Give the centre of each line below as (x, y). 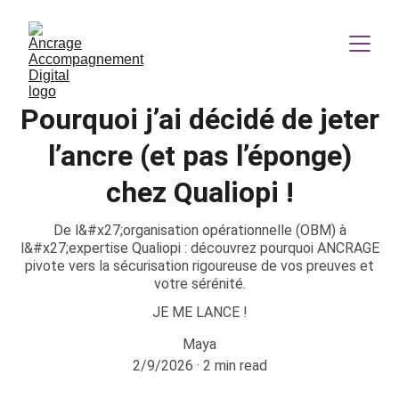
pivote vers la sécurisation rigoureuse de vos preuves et (199, 266)
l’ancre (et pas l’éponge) (199, 156)
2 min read (235, 366)
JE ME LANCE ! (199, 312)
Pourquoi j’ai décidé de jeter (199, 119)
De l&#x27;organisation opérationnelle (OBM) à (199, 230)
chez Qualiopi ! (199, 192)
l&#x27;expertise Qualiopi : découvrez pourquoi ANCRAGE (199, 248)
